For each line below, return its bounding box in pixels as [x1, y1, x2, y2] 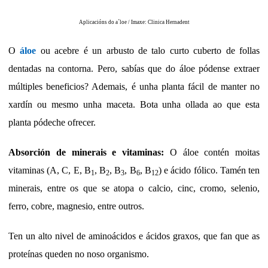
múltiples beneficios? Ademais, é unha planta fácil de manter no [8, 81, 260, 92]
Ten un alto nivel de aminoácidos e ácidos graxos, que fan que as [8, 231, 260, 242]
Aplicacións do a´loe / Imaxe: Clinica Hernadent [78, 19, 190, 26]
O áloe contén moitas [164, 147, 260, 158]
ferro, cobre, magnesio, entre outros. [8, 201, 144, 212]
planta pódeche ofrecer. [8, 117, 96, 128]
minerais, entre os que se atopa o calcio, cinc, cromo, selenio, [8, 183, 260, 194]
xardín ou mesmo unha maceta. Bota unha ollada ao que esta [8, 99, 260, 110]
